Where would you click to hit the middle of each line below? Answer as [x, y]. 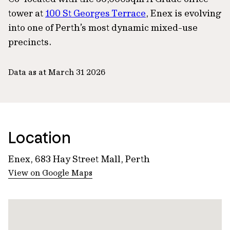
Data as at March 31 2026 [57, 72]
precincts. [30, 42]
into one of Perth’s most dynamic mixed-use [103, 27]
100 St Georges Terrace [95, 13]
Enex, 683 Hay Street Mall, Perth [79, 159]
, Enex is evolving [184, 13]
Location [40, 137]
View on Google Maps [50, 172]
